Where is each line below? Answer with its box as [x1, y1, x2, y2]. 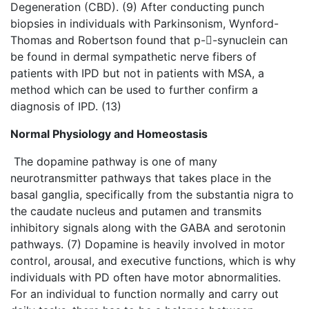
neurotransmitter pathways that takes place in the [10, 170, 271, 185]
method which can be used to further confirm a [10, 82, 258, 97]
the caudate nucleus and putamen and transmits [10, 203, 261, 218]
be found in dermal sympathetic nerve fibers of [10, 49, 257, 63]
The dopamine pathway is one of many [10, 154, 217, 168]
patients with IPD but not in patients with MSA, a [10, 66, 264, 80]
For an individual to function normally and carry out [10, 286, 279, 301]
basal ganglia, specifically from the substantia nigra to [10, 187, 294, 201]
